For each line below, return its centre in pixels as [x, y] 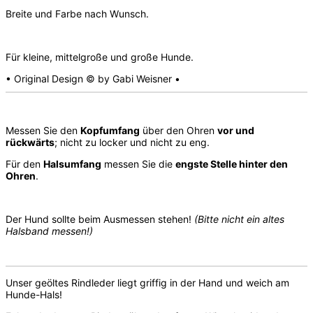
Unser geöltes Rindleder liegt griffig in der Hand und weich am [147, 282]
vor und [236, 130]
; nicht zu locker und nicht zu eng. [132, 142]
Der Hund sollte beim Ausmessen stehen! [100, 219]
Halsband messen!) [49, 231]
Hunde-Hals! [34, 294]
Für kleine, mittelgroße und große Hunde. [100, 57]
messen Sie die [138, 163]
